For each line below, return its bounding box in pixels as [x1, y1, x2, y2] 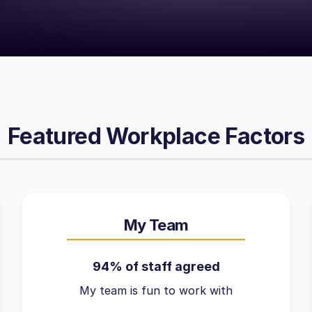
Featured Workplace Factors [7, 123, 305, 150]
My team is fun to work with [79, 283, 233, 297]
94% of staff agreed [92, 259, 220, 274]
